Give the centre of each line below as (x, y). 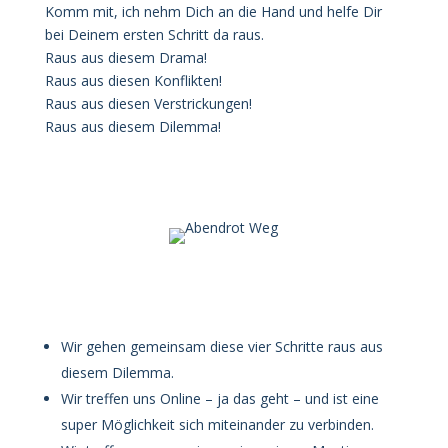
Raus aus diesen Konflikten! (133, 80)
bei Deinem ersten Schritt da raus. (154, 34)
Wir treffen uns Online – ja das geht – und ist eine (219, 398)
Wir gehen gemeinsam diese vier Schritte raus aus (221, 346)
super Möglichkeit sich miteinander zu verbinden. (217, 424)
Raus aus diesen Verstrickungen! (148, 103)
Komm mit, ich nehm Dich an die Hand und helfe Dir (213, 11)
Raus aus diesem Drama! (125, 57)
